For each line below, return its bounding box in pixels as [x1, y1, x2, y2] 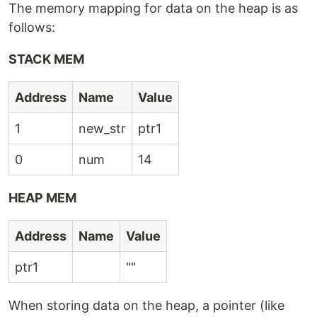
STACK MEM [8, 52, 84, 67]
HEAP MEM [8, 190, 76, 206]
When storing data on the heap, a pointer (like [8, 298, 284, 313]
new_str [79, 121, 126, 137]
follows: [8, 20, 55, 35]
